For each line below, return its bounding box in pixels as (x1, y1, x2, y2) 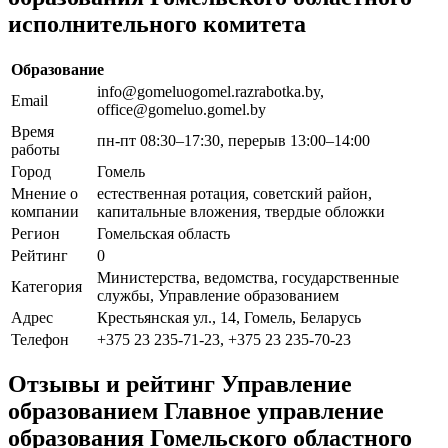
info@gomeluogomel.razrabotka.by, (97, 82, 324, 100)
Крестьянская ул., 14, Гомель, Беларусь (97, 308, 361, 326)
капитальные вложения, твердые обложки (97, 202, 385, 220)
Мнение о (11, 184, 78, 202)
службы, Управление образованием (97, 286, 339, 304)
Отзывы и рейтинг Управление (8, 371, 352, 398)
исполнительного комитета (8, 10, 306, 37)
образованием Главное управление (8, 398, 384, 425)
